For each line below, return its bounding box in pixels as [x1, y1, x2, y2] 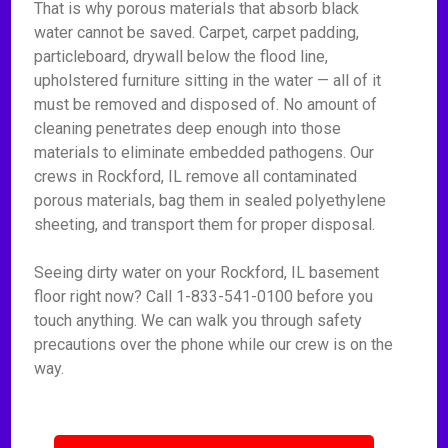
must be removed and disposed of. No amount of [34, 95, 378, 114]
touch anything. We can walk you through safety [34, 311, 363, 330]
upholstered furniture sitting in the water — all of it [34, 71, 382, 90]
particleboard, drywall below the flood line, [34, 47, 329, 66]
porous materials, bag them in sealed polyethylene [34, 191, 387, 210]
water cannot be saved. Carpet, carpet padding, [34, 23, 360, 42]
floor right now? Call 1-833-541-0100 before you [34, 287, 374, 306]
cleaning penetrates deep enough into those [34, 119, 342, 138]
